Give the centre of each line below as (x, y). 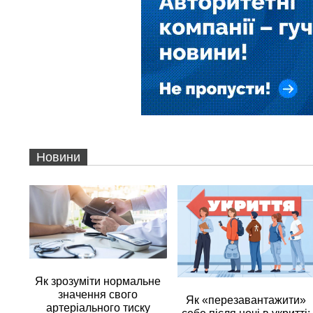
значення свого (98, 294)
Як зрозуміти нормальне (98, 281)
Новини (58, 157)
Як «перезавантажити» (246, 300)
